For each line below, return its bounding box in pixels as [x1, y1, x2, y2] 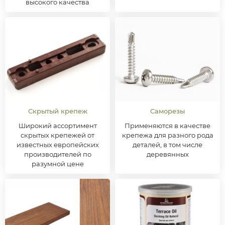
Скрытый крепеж [28, 107, 87, 115]
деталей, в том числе [133, 141, 202, 149]
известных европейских [16, 141, 99, 149]
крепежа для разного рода [122, 131, 213, 139]
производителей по [24, 150, 91, 158]
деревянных [146, 150, 189, 158]
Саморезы [150, 107, 185, 115]
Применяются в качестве [125, 122, 210, 130]
